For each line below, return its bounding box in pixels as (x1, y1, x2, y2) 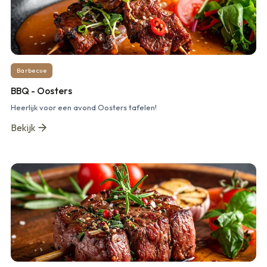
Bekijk (11, 122, 36, 134)
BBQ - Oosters (11, 85, 72, 97)
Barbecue (17, 66, 47, 75)
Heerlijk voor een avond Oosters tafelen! (11, 103, 157, 113)
